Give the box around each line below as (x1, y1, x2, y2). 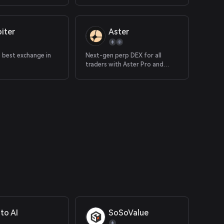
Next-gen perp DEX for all (85, 52, 162, 59)
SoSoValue (108, 208, 149, 217)
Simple (85, 70, 106, 77)
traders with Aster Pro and (85, 61, 164, 68)
